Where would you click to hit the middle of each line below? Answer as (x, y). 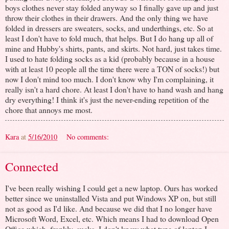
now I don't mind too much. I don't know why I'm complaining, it (109, 79)
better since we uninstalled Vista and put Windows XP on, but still (111, 198)
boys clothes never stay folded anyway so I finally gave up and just (112, 8)
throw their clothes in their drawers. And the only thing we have (107, 18)
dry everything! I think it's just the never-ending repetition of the (107, 100)
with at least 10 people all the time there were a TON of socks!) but (112, 69)
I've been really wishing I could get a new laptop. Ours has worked (111, 188)
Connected (32, 167)
